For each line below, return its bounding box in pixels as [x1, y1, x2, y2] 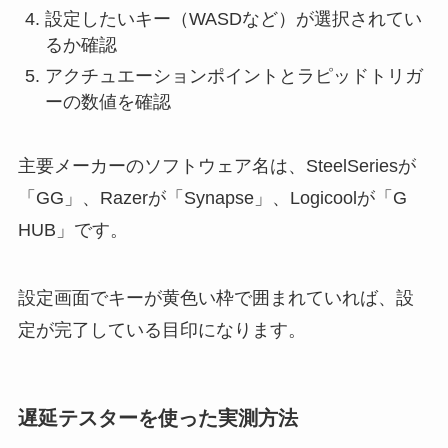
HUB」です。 [17, 220, 128, 241]
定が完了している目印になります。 [17, 320, 306, 341]
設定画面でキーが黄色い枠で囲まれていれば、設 [17, 288, 414, 309]
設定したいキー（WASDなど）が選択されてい [44, 9, 422, 30]
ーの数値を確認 [44, 91, 171, 112]
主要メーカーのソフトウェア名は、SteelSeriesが [17, 156, 416, 177]
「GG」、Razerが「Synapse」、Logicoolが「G [17, 188, 407, 209]
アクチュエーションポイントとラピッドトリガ [44, 65, 423, 86]
